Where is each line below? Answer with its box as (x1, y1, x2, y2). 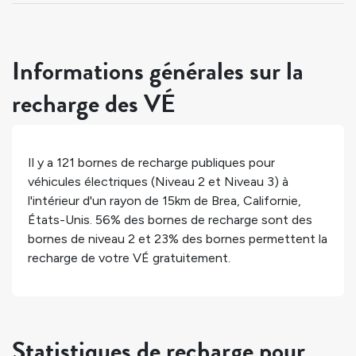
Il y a (28, 155, 56, 171)
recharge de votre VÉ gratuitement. (28, 250, 230, 266)
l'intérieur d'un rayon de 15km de (28, 193, 211, 209)
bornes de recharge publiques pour (75, 155, 275, 171)
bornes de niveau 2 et (28, 231, 154, 247)
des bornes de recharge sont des (121, 212, 312, 228)
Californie (243, 193, 298, 209)
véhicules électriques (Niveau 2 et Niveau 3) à (28, 174, 288, 190)
